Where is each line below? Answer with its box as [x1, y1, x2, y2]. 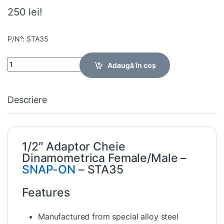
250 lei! [7, 5, 42, 18]
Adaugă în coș [107, 60, 156, 69]
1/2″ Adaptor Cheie [22, 139, 125, 153]
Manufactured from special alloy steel [38, 211, 178, 221]
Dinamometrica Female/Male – [22, 150, 187, 165]
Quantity [7, 56, 36, 65]
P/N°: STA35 [7, 34, 48, 43]
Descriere [7, 94, 47, 105]
